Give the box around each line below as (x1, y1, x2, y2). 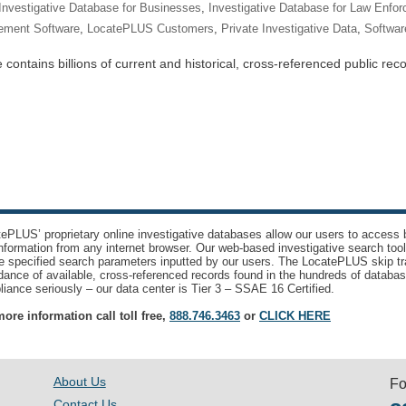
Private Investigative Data (221, 22, 357, 35)
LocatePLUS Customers (87, 22, 214, 35)
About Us (53, 374, 106, 389)
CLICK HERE (259, 309, 331, 323)
